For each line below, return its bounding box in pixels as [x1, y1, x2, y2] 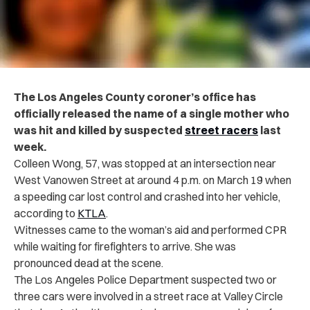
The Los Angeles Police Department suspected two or [14, 272, 277, 286]
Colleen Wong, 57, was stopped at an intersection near [14, 156, 276, 170]
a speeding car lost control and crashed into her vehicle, [14, 189, 280, 203]
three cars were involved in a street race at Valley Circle [14, 289, 283, 303]
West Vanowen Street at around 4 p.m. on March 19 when [14, 172, 291, 187]
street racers [185, 122, 258, 137]
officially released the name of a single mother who [14, 106, 289, 120]
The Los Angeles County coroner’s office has [14, 89, 256, 104]
